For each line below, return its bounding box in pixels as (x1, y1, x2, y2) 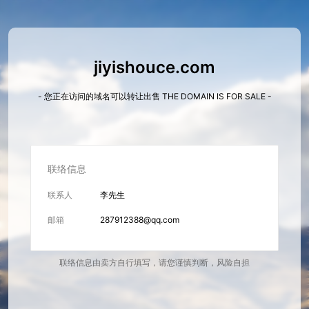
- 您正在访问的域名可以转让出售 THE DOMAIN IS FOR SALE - (37, 91, 272, 101)
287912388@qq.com (100, 215, 179, 225)
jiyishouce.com (94, 57, 215, 77)
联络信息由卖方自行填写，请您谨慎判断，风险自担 (59, 257, 250, 268)
